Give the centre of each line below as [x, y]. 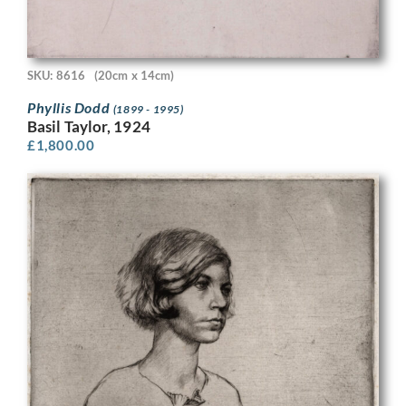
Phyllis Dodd [70, 107]
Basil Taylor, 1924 [89, 126]
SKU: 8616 [56, 76]
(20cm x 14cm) [134, 76]
